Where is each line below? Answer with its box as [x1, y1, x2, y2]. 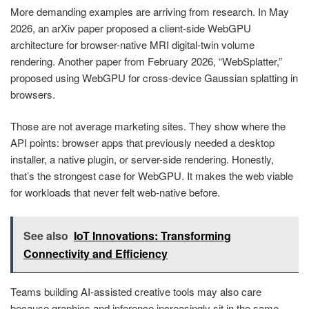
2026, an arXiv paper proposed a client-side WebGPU [10, 20, 251, 35]
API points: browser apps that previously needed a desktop [10, 135, 275, 150]
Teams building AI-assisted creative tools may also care [10, 283, 261, 299]
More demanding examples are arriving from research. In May [10, 3, 289, 19]
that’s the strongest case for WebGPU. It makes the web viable [10, 168, 293, 183]
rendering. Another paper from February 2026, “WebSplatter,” [10, 53, 282, 68]
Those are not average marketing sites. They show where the [10, 119, 286, 134]
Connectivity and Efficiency [23, 245, 168, 261]
